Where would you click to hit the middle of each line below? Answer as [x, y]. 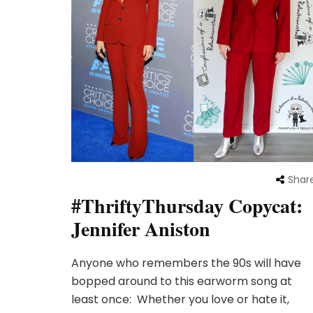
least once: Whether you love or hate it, [180, 299]
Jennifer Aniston [141, 228]
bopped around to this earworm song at [182, 281]
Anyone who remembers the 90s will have [186, 263]
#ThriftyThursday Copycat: [187, 205]
